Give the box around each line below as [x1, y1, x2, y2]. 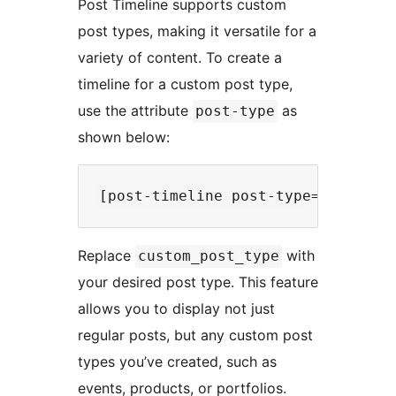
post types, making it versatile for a [78, 21, 316, 40]
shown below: [78, 127, 170, 146]
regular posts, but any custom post [78, 325, 313, 344]
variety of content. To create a [78, 48, 282, 66]
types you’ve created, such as [78, 352, 277, 370]
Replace [78, 246, 135, 264]
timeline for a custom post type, [78, 74, 293, 93]
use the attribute [78, 101, 193, 119]
